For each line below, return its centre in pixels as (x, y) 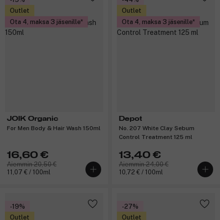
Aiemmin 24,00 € (144, 164)
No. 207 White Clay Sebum (157, 128)
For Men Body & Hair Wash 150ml (54, 128)
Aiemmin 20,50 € (32, 164)
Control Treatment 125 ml (156, 137)
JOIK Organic (33, 119)
